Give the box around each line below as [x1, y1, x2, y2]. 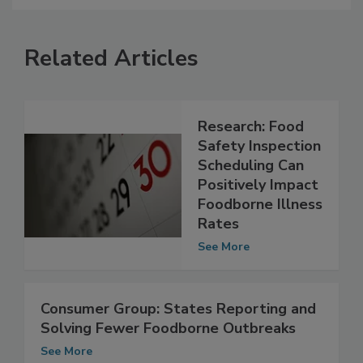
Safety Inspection [198, 153, 321, 173]
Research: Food [198, 134, 304, 154]
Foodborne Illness [198, 211, 322, 232]
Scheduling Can [198, 173, 304, 193]
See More [198, 256, 250, 272]
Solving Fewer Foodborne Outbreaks [41, 335, 296, 356]
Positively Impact [198, 192, 318, 212]
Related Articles [24, 60, 199, 92]
